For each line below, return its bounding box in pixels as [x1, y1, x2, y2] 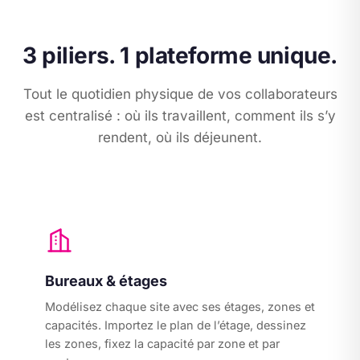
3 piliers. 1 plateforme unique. [22, 42, 337, 69]
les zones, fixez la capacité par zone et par [45, 337, 280, 350]
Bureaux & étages [45, 272, 167, 289]
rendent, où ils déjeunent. [98, 129, 262, 145]
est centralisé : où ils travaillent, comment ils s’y [24, 108, 336, 124]
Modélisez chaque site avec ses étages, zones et [45, 300, 315, 313]
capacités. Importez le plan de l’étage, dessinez [45, 318, 306, 332]
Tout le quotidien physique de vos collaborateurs [22, 86, 337, 102]
